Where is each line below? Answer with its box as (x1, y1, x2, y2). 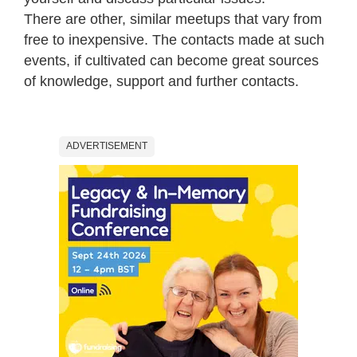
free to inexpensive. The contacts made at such (24, 32, 324, 49)
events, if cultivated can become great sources (24, 53, 319, 69)
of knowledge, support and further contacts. (24, 73, 299, 90)
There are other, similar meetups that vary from (24, 11, 322, 28)
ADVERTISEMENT (66, 140, 147, 152)
